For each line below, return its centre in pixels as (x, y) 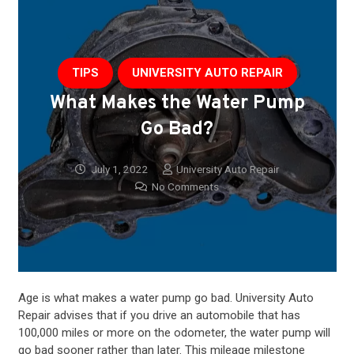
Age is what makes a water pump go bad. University (153, 298)
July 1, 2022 (119, 169)
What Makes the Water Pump (177, 103)
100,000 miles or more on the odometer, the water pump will (174, 333)
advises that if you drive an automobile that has (175, 316)
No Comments (185, 187)
